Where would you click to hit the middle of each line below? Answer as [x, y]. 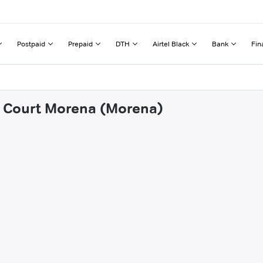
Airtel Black [171, 43]
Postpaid [31, 43]
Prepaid [80, 43]
